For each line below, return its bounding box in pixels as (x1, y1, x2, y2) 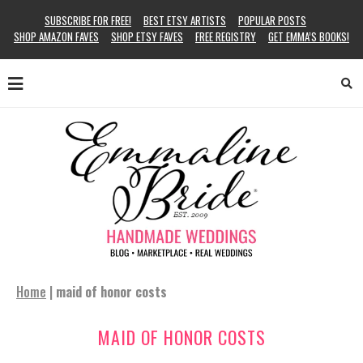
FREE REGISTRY (195, 28, 256, 45)
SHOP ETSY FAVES (111, 28, 183, 45)
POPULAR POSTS (238, 12, 306, 28)
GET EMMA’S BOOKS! (268, 28, 349, 45)
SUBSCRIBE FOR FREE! (45, 12, 131, 28)
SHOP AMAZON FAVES (14, 28, 99, 45)
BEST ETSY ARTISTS (143, 12, 226, 28)
